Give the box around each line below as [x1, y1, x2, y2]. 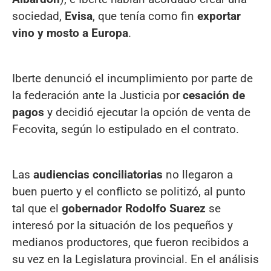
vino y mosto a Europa [12, 25, 128, 40]
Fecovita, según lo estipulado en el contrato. [12, 122, 242, 136]
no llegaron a [163, 167, 233, 181]
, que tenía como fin [93, 8, 197, 23]
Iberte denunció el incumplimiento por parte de [12, 71, 253, 85]
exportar [197, 8, 241, 23]
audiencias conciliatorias [33, 167, 163, 181]
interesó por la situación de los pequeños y [12, 218, 233, 232]
